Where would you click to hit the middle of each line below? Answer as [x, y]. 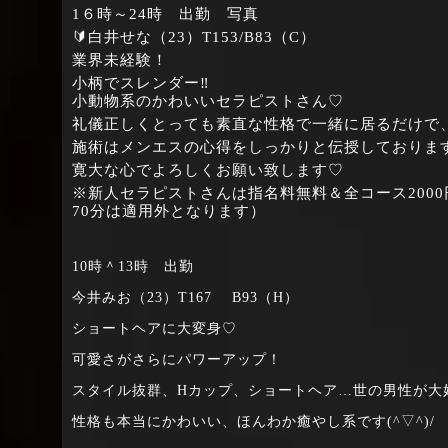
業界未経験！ [120, 59]
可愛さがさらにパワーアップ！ [177, 359]
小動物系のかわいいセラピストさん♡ [208, 100]
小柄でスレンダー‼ [141, 82]
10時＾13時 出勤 [133, 266]
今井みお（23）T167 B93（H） [185, 297]
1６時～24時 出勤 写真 [165, 13]
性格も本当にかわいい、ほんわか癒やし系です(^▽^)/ [253, 421]
